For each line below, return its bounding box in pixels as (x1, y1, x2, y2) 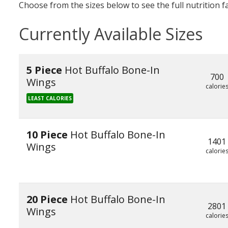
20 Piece (26, 192, 70, 206)
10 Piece (26, 128, 70, 141)
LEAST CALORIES (28, 95, 72, 102)
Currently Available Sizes (19, 23, 203, 45)
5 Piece (26, 63, 65, 77)
